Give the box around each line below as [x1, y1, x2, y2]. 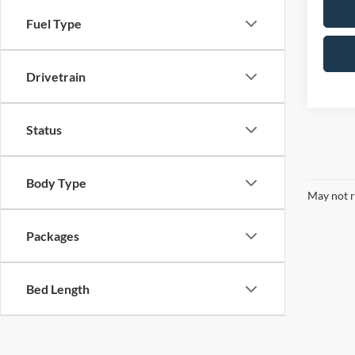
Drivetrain [26, 69, 86, 84]
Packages [26, 228, 79, 243]
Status [26, 122, 62, 137]
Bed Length [26, 281, 90, 296]
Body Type [26, 175, 86, 190]
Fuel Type [26, 16, 82, 31]
